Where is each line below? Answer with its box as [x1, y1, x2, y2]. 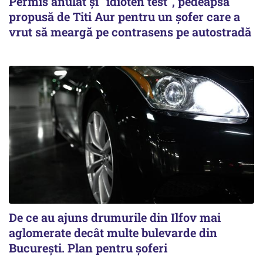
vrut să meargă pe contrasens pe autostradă [9, 24, 251, 40]
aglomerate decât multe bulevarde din [9, 225, 217, 241]
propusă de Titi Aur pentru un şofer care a [9, 9, 240, 25]
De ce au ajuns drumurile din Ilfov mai [9, 210, 221, 225]
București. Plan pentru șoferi [9, 240, 167, 256]
